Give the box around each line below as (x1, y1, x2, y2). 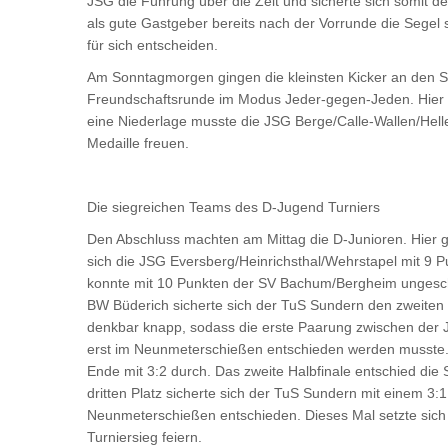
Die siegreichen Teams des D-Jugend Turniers (87, 198, 380, 215)
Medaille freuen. (87, 134, 189, 151)
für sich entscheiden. (87, 36, 218, 53)
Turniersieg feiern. (87, 428, 202, 445)
